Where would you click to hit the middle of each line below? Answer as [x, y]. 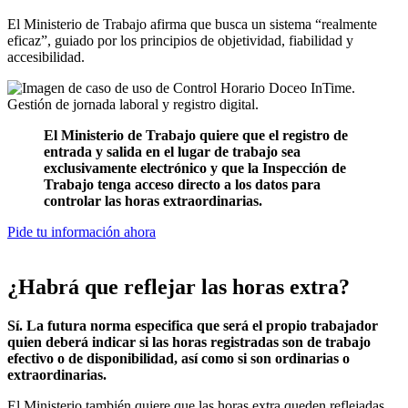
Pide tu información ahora [82, 231]
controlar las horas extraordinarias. [153, 200]
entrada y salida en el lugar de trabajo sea [172, 151]
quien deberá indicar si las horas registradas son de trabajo [189, 342]
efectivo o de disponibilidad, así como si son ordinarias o [178, 358]
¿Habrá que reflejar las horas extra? [178, 286]
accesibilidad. [48, 56]
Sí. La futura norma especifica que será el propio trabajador [193, 325]
